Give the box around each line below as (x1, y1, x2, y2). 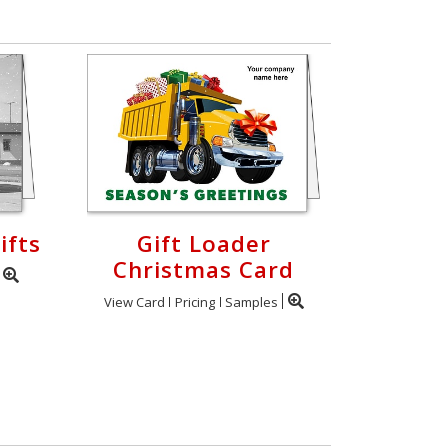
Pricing (174, 293, 215, 311)
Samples (224, 293, 278, 311)
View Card (103, 293, 165, 311)
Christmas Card (113, 254, 294, 285)
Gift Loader (136, 228, 271, 259)
